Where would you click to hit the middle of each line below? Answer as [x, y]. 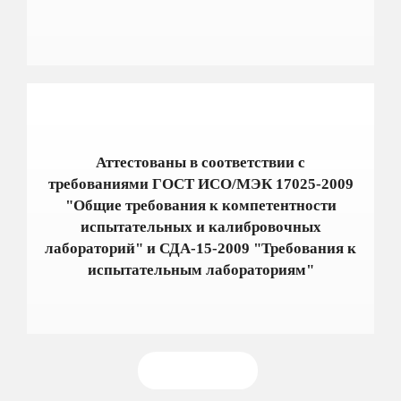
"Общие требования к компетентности [200, 205]
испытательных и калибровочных [200, 226]
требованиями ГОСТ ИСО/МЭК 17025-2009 [200, 183]
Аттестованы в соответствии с [200, 162]
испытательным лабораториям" [200, 269]
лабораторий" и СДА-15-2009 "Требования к [200, 248]
